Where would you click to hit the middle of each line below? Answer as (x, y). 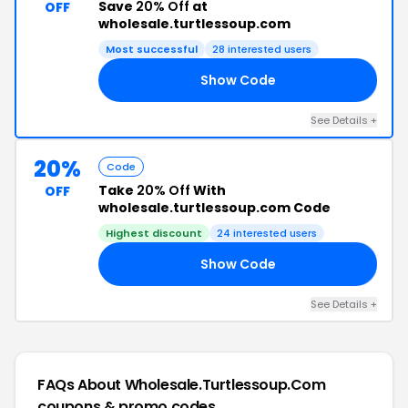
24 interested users (267, 233)
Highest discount (154, 233)
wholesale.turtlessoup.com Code (214, 208)
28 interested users (262, 49)
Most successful (152, 49)
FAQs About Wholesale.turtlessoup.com (182, 385)
